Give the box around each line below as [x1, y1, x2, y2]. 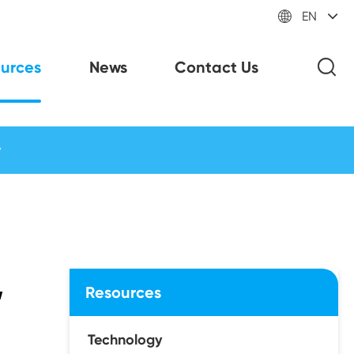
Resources [85, 283, 161, 302]
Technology [88, 331, 162, 348]
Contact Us [175, 58, 259, 77]
